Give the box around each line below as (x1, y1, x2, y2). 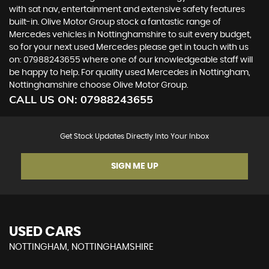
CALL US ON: (9, 92, 80, 107)
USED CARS (9, 225, 81, 239)
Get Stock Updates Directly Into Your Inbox (60, 133, 209, 141)
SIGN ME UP (110, 162, 159, 171)
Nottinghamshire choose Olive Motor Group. (9, 81, 188, 90)
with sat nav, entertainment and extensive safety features (9, 5, 245, 14)
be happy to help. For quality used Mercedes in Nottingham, (9, 68, 250, 77)
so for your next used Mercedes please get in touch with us (9, 43, 249, 52)
